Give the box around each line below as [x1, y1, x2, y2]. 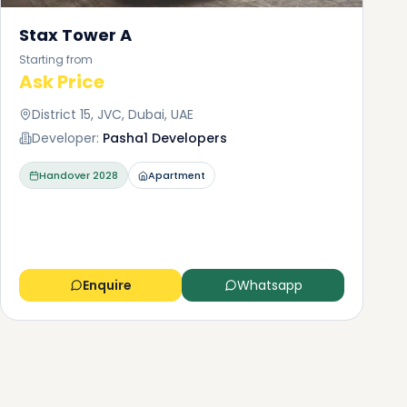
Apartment [148, 168, 205, 183]
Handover [39, 168, 90, 183]
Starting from [19, 52, 93, 67]
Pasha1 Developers [103, 129, 227, 147]
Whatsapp [236, 276, 303, 294]
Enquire [82, 276, 132, 294]
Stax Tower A [19, 24, 132, 46]
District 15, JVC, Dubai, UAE [32, 105, 194, 124]
